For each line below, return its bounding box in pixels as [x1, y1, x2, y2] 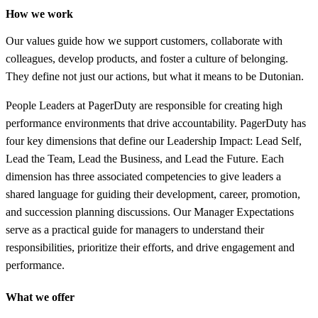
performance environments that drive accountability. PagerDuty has [6, 116, 306, 129]
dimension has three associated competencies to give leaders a [6, 170, 281, 182]
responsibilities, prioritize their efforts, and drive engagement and [6, 241, 295, 253]
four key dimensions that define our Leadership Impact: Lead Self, [6, 134, 302, 147]
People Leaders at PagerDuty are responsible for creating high [6, 99, 283, 111]
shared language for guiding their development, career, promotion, [6, 187, 300, 200]
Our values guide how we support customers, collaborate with [6, 34, 283, 47]
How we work [6, 7, 73, 20]
